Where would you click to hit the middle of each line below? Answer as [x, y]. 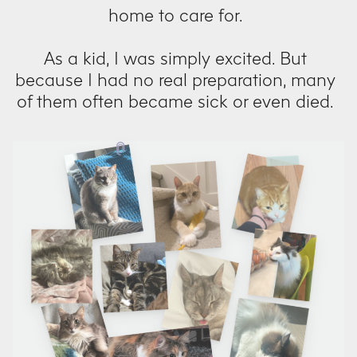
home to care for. [175, 16]
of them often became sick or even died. [175, 102]
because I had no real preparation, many [175, 80]
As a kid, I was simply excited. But [175, 59]
